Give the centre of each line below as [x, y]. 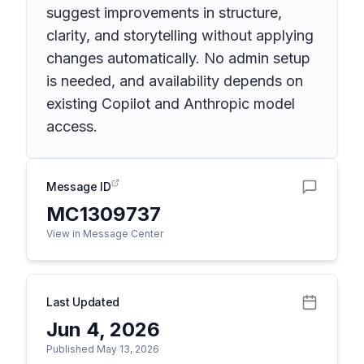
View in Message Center [105, 234]
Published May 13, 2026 [103, 349]
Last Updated [83, 302]
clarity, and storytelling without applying [180, 35]
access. [72, 126]
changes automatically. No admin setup [178, 58]
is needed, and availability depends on [175, 81]
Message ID [79, 186]
